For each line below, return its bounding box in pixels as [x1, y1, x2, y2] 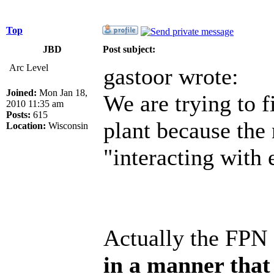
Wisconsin [46, 120, 88, 131]
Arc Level [9, 62, 48, 73]
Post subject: [103, 43, 155, 54]
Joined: [6, 87, 37, 98]
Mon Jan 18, [37, 87, 87, 98]
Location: [6, 120, 46, 131]
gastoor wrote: [103, 63, 239, 89]
